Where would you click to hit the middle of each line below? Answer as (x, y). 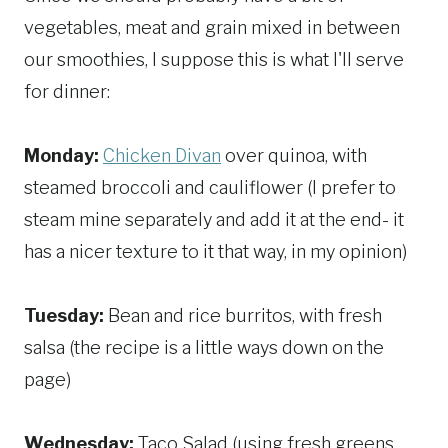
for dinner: (67, 92)
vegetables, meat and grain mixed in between (212, 28)
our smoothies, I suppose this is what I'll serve (214, 60)
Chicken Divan (162, 156)
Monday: (61, 156)
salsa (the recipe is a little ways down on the (204, 348)
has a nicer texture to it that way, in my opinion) (215, 252)
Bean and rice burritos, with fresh (243, 316)
